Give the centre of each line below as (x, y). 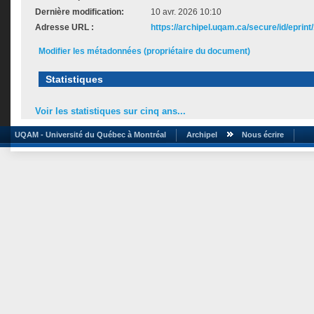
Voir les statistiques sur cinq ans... (110, 111)
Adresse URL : (64, 27)
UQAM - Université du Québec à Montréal (88, 134)
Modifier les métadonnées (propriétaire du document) (144, 51)
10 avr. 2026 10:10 (186, 12)
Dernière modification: (80, 12)
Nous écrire (263, 134)
